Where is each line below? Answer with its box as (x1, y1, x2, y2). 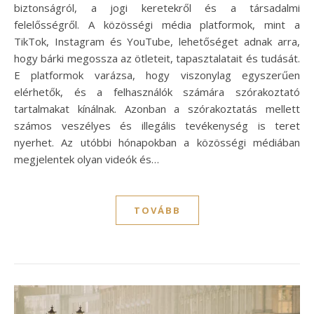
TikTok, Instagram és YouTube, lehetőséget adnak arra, (14, 34, 300, 49)
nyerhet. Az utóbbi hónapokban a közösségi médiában (14, 135, 300, 150)
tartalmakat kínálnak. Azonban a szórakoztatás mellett (14, 102, 300, 116)
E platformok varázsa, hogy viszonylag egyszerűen (14, 68, 300, 83)
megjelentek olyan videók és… (14, 152, 159, 167)
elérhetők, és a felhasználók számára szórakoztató (14, 85, 300, 100)
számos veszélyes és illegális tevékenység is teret (14, 118, 300, 133)
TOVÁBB (133, 204, 181, 217)
